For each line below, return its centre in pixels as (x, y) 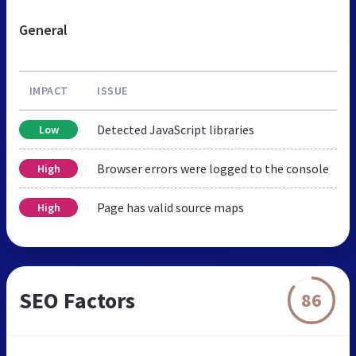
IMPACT (48, 90)
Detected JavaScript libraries (176, 129)
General (43, 29)
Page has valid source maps (170, 207)
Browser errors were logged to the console (213, 168)
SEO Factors (77, 300)
